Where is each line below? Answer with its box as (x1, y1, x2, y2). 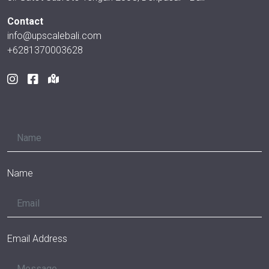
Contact (7, 16, 43, 27)
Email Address (7, 233, 67, 244)
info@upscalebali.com (7, 30, 101, 41)
